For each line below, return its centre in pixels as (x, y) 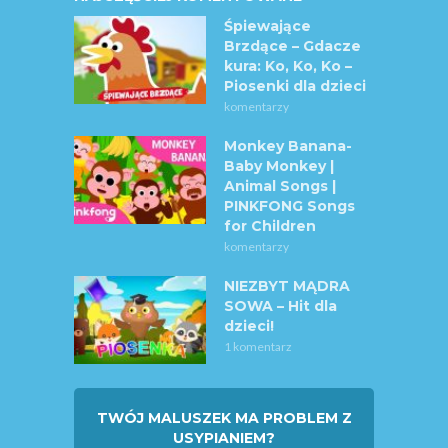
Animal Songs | (280, 185)
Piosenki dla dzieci (295, 85)
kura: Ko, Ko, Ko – (288, 65)
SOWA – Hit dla (280, 305)
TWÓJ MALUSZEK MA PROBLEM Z (224, 417)
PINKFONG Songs (289, 205)
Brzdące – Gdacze (292, 45)
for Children (270, 225)
